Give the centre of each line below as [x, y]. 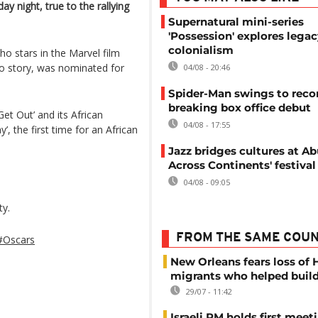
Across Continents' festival [242, 165]
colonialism [201, 50]
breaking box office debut [240, 108]
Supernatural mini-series [236, 22]
